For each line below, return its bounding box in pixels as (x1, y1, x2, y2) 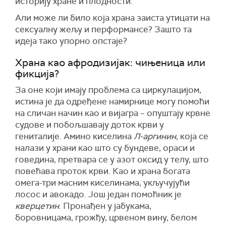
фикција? (15, 67, 59, 81)
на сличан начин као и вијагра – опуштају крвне (15, 107, 210, 119)
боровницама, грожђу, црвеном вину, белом (15, 212, 197, 223)
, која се (176, 131, 208, 142)
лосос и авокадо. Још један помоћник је (15, 189, 182, 200)
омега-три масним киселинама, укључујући (15, 177, 190, 189)
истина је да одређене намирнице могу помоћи (15, 96, 209, 107)
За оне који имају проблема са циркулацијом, (15, 84, 201, 96)
